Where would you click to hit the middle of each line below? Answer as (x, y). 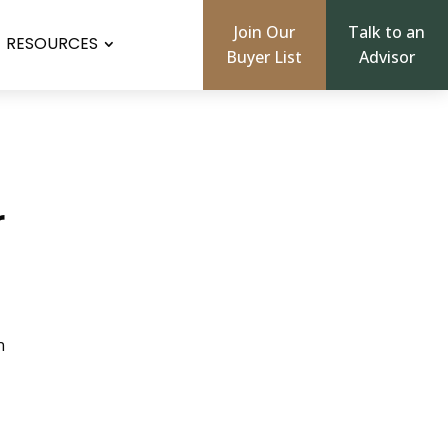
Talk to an (387, 32)
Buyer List (264, 57)
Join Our (264, 32)
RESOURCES (51, 43)
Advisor (386, 57)
